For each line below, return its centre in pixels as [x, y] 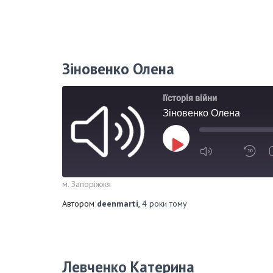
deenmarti [118, 204]
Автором [80, 204]
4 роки [154, 204]
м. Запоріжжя [87, 184]
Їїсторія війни [190, 98]
